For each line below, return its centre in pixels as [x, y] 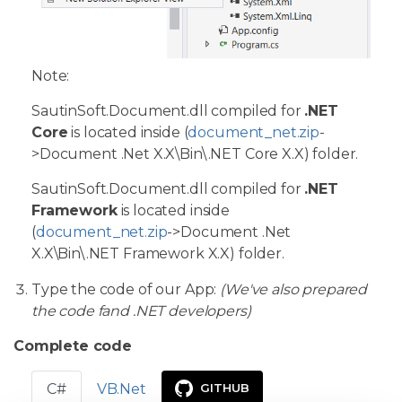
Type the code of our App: [126, 289]
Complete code [73, 345]
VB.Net [121, 389]
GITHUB [224, 387]
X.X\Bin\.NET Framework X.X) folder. [158, 253]
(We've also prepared [294, 289]
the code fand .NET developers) [141, 310]
